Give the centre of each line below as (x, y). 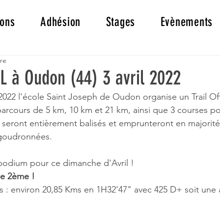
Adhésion (60, 22)
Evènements (186, 22)
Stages (120, 22)
